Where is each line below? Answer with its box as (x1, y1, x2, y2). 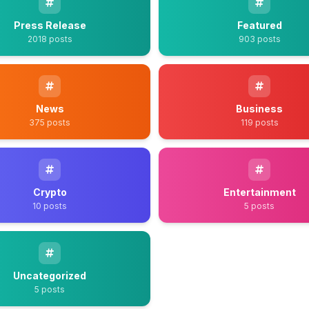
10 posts (32, 201, 67, 211)
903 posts (238, 34, 281, 44)
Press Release (13, 19, 86, 31)
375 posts (29, 117, 70, 128)
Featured (237, 19, 282, 31)
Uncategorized (13, 270, 86, 281)
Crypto (32, 186, 67, 198)
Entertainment (223, 186, 296, 198)
